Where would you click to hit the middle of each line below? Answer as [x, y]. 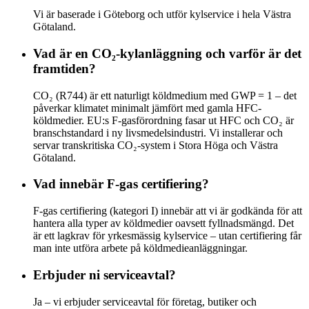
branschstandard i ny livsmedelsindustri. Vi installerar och [158, 132]
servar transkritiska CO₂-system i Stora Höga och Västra [156, 145]
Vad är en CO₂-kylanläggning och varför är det [167, 53]
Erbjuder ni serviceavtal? [104, 275]
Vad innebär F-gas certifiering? [121, 184]
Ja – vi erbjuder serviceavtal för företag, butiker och [145, 301]
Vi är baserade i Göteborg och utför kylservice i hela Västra [162, 14]
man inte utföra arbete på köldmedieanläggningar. [140, 248]
